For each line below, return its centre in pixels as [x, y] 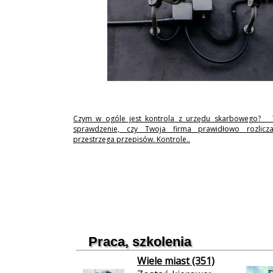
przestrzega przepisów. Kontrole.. [132, 139]
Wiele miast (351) [176, 261]
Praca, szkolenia [140, 242]
